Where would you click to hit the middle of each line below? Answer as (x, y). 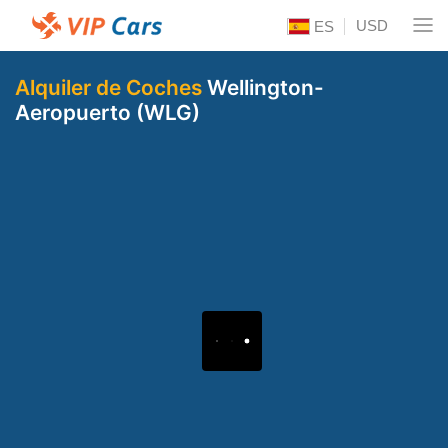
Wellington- (263, 87)
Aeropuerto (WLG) (107, 112)
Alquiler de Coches (108, 87)
